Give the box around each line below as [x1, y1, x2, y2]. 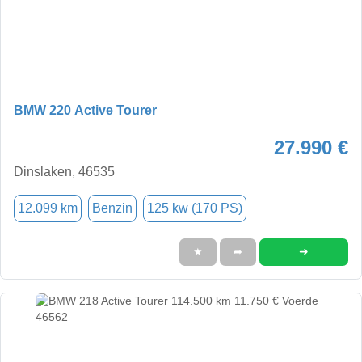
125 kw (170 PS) [147, 200, 242, 215]
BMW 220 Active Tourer [14, 103, 157, 117]
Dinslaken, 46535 [14, 164, 115, 179]
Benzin [92, 200, 133, 215]
